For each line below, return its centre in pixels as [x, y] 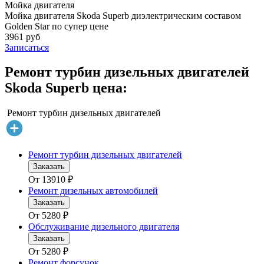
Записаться [27, 47]
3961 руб [22, 37]
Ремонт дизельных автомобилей [93, 191]
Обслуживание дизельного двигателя [104, 227]
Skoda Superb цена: [66, 88]
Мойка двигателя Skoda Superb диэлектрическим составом [123, 15]
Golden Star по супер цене [57, 26]
